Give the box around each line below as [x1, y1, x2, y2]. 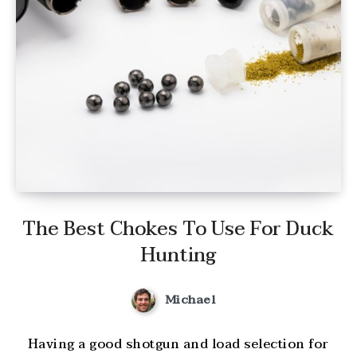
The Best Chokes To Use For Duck [22, 213, 335, 246]
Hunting [140, 239, 217, 273]
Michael [164, 289, 216, 311]
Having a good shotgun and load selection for [27, 332, 329, 355]
